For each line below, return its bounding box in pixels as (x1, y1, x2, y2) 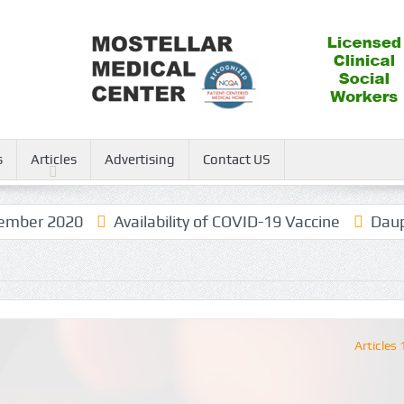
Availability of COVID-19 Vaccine (91, 212, 318, 231)
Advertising (104, 151, 175, 168)
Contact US (202, 151, 271, 168)
